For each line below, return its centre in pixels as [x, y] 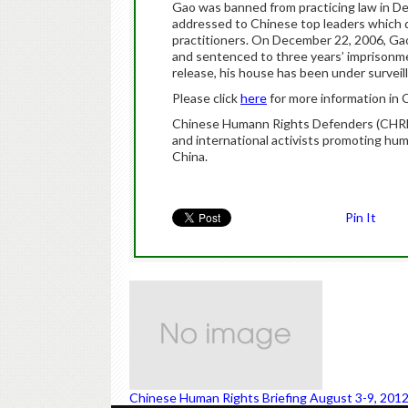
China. [190, 156]
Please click [206, 98]
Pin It [361, 217]
